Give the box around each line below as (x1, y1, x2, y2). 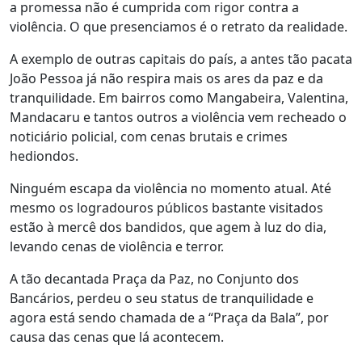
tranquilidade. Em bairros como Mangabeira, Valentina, (10, 88, 348, 107)
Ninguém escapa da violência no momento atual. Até (10, 179, 331, 197)
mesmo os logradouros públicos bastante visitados (10, 198, 323, 217)
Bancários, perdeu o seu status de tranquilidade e (10, 288, 314, 307)
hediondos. (10, 146, 78, 165)
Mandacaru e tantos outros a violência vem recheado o (10, 107, 347, 126)
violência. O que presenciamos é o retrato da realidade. (10, 17, 347, 36)
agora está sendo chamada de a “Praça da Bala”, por (10, 308, 329, 326)
